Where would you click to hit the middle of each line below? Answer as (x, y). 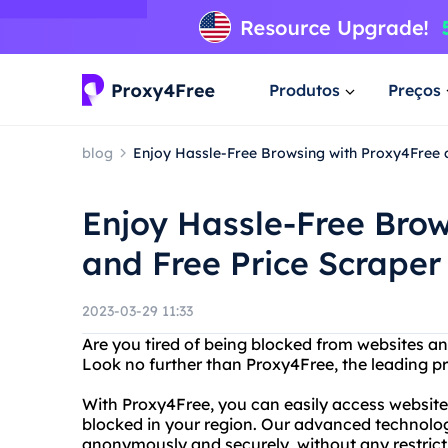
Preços (414, 89)
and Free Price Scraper (261, 263)
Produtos (304, 89)
